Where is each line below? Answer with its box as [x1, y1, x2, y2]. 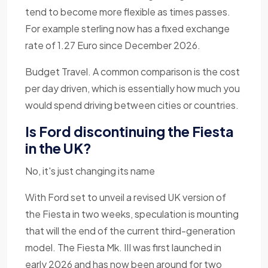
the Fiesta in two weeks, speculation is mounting [25, 208, 239, 221]
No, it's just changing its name [25, 165, 155, 178]
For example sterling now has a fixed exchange [25, 22, 230, 35]
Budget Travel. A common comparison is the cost [25, 65, 240, 78]
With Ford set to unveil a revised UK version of [25, 191, 226, 204]
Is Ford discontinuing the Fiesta [25, 123, 234, 141]
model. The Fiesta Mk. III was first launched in [25, 241, 221, 254]
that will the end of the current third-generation [25, 224, 235, 237]
